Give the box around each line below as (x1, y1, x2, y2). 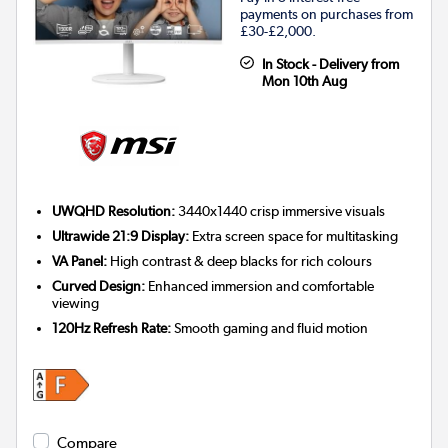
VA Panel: (52, 252, 108, 269)
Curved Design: (52, 277, 146, 294)
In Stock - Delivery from (261, 55, 399, 72)
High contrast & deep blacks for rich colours (107, 252, 373, 269)
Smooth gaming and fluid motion (171, 319, 369, 336)
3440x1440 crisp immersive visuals (175, 202, 386, 219)
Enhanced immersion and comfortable (145, 277, 375, 294)
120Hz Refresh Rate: (52, 319, 172, 336)
